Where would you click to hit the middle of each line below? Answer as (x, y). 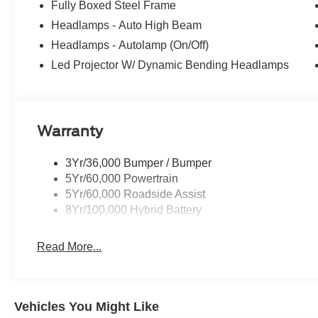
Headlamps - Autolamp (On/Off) (130, 45)
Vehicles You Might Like (87, 306)
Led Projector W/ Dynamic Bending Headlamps (170, 65)
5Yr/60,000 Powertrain (122, 178)
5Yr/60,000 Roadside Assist (136, 194)
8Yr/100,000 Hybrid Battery (134, 209)
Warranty (70, 131)
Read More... (70, 246)
